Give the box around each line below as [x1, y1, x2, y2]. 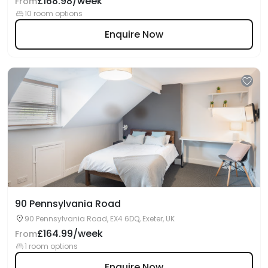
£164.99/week [37, 227, 103, 240]
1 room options [25, 241, 78, 251]
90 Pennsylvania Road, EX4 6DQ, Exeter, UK [25, 214, 175, 224]
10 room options [25, 8, 83, 19]
